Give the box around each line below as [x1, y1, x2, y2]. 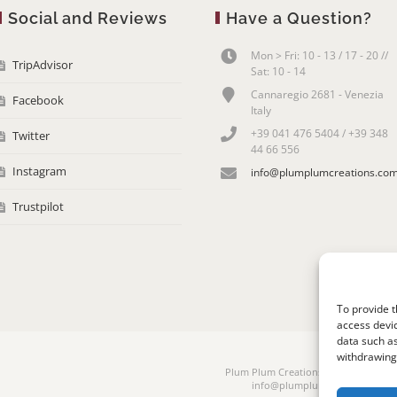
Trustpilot [12, 198, 65, 214]
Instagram [12, 162, 67, 179]
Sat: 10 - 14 [250, 63, 306, 79]
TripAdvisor [12, 56, 74, 73]
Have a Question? [225, 8, 372, 27]
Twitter [12, 127, 51, 144]
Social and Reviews [8, 8, 168, 27]
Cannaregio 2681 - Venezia [250, 86, 384, 102]
